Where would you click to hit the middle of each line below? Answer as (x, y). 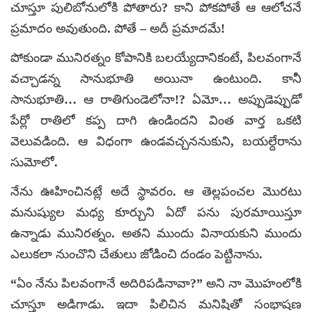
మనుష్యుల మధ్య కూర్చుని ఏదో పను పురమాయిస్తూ (156, 212)
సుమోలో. (34, 162)
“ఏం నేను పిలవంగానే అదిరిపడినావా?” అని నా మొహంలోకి (156, 283)
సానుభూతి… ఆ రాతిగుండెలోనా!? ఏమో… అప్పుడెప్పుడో (156, 99)
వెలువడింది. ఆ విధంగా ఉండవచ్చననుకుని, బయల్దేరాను (156, 141)
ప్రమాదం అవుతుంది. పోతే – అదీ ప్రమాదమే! (118, 28)
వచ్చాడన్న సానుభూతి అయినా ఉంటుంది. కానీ (156, 78)
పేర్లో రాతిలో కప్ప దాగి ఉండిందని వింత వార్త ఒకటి (156, 120)
